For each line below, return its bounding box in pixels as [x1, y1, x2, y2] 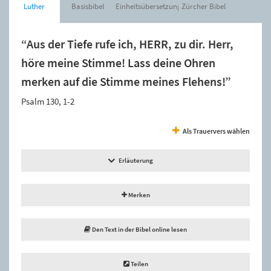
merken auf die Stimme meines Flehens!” [21, 74, 231, 89]
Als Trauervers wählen [183, 126, 250, 135]
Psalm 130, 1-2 [21, 95, 74, 107]
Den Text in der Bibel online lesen [91, 224, 187, 233]
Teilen [129, 259, 148, 268]
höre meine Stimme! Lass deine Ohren [21, 55, 215, 70]
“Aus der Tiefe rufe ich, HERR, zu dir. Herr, [21, 36, 233, 51]
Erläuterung [118, 155, 153, 165]
